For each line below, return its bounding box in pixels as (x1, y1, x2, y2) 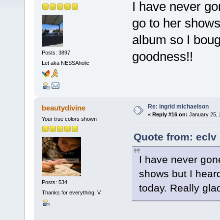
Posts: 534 (41, 179, 67, 186)
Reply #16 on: (152, 111, 188, 117)
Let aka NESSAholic (41, 60, 89, 66)
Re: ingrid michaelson (147, 103, 209, 110)
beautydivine (42, 103, 86, 112)
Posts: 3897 (41, 49, 70, 55)
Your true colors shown (41, 115, 97, 122)
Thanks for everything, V (41, 190, 101, 196)
